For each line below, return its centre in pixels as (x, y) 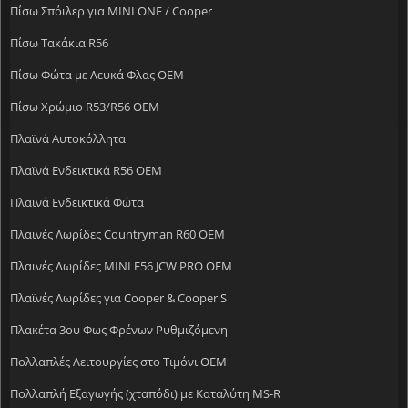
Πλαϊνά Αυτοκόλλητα (68, 138)
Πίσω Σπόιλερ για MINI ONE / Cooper (111, 10)
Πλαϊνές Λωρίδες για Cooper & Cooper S (118, 297)
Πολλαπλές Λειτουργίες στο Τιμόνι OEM (118, 361)
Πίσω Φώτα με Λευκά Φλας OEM (97, 74)
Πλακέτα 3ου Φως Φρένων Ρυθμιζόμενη (119, 329)
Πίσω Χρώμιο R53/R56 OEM (85, 106)
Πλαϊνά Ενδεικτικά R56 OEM (86, 170)
